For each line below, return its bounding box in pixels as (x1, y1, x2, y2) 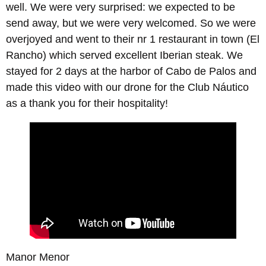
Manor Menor (6, 251, 69, 264)
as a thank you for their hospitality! (6, 97, 168, 110)
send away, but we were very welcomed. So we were (6, 17, 256, 30)
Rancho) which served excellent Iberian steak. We (6, 49, 243, 62)
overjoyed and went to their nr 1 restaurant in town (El (6, 33, 259, 46)
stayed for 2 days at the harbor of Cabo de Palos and (6, 65, 256, 78)
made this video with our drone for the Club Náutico (6, 81, 249, 94)
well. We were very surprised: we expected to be (6, 1, 235, 14)
